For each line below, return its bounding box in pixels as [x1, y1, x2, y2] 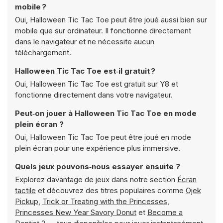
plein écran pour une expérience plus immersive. [15, 143, 180, 153]
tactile [15, 186, 36, 195]
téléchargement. [15, 48, 71, 57]
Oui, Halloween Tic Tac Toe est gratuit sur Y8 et [15, 79, 178, 89]
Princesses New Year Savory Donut [15, 208, 136, 217]
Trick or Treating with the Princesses [42, 197, 167, 206]
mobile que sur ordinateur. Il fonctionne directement [15, 26, 191, 35]
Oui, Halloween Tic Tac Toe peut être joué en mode [15, 132, 191, 142]
